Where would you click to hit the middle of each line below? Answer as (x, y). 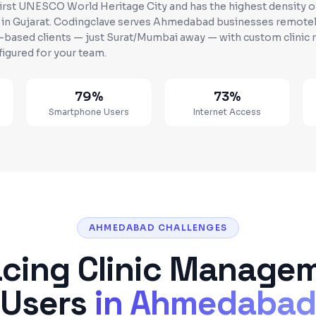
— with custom (244, 37)
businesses (245, 22)
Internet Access (227, 112)
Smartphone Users (89, 112)
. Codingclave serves (101, 22)
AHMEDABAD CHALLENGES (158, 227)
